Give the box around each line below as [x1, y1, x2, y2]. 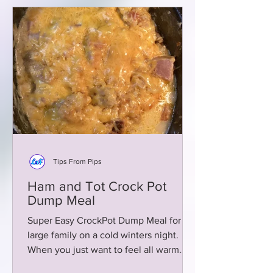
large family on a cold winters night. [27, 230, 179, 240]
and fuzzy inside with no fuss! [27, 259, 153, 269]
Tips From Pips [53, 157, 102, 166]
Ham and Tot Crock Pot [27, 179, 166, 193]
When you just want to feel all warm [27, 244, 179, 255]
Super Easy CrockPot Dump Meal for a [27, 215, 188, 225]
